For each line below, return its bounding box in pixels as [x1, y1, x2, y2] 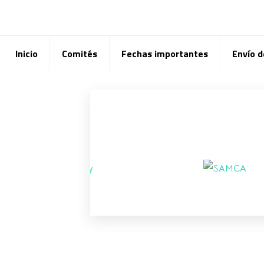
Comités [61, 47, 97, 61]
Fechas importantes [121, 47, 208, 61]
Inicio [15, 47, 38, 61]
